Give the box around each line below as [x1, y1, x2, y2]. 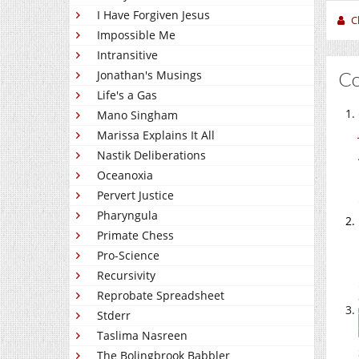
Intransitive [97, 47, 158, 63]
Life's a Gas [97, 87, 157, 103]
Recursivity [97, 268, 155, 284]
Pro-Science [97, 248, 159, 264]
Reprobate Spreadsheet [97, 288, 224, 304]
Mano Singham [97, 107, 178, 123]
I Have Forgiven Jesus [97, 7, 210, 23]
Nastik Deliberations [97, 147, 206, 163]
